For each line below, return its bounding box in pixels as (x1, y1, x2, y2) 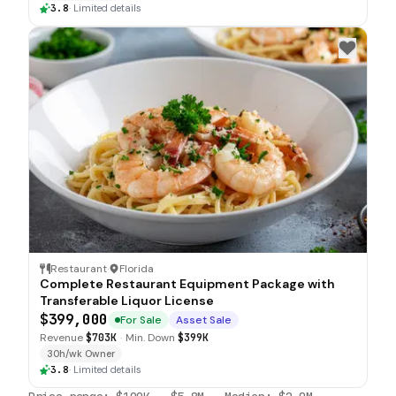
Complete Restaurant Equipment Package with (40, 275, 335, 292)
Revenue (40, 330, 83, 345)
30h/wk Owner (47, 346, 115, 360)
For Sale (119, 312, 162, 327)
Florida (119, 261, 154, 276)
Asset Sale (175, 312, 232, 327)
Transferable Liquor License (40, 292, 214, 308)
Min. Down (126, 330, 175, 345)
